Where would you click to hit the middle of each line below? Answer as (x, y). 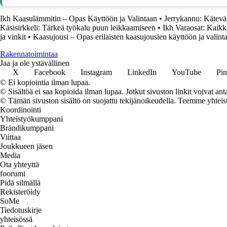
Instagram (96, 72)
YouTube (186, 72)
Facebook (50, 72)
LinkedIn (142, 72)
